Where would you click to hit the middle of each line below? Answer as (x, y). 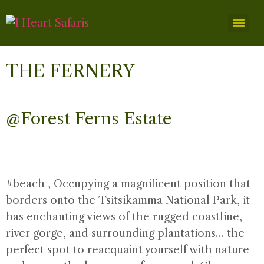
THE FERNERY (70, 71)
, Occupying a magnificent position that (148, 184)
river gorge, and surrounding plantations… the (125, 233)
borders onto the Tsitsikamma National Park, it (128, 200)
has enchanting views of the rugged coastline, (124, 217)
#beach (25, 184)
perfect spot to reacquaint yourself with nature (128, 250)
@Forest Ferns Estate (89, 118)
